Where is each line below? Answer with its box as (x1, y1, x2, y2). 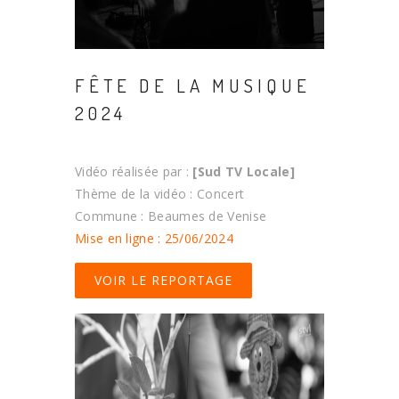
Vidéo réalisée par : (75, 162, 193, 180)
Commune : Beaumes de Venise (75, 207, 267, 224)
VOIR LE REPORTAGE (94, 271, 232, 289)
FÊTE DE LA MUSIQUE (75, 72, 311, 97)
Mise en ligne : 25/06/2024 (75, 229, 233, 247)
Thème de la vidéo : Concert (75, 184, 245, 202)
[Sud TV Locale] (192, 162, 295, 180)
